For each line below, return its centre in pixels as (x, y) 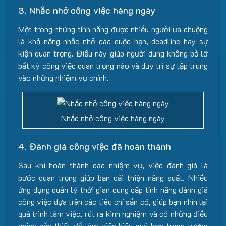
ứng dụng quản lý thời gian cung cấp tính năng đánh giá (113, 190)
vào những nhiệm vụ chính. (64, 78)
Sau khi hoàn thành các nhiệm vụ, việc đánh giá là (113, 165)
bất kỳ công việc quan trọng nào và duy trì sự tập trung (113, 66)
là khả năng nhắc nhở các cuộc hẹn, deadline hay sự (113, 41)
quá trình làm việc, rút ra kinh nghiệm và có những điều (113, 214)
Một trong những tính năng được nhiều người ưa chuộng (113, 29)
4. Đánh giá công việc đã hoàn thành (95, 147)
